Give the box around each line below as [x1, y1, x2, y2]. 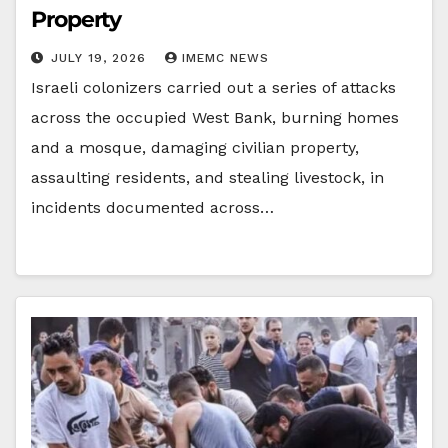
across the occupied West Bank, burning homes [31, 107, 399, 127]
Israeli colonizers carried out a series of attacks [31, 77, 396, 97]
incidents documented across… [31, 197, 274, 217]
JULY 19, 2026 [51, 50, 151, 65]
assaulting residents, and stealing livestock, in [31, 167, 384, 187]
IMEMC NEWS [182, 50, 269, 65]
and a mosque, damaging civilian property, [31, 137, 359, 157]
